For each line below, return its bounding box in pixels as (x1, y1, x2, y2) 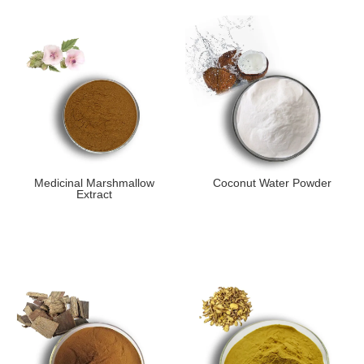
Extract (76, 188, 112, 201)
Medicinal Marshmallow (33, 176, 154, 190)
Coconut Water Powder (212, 176, 331, 190)
